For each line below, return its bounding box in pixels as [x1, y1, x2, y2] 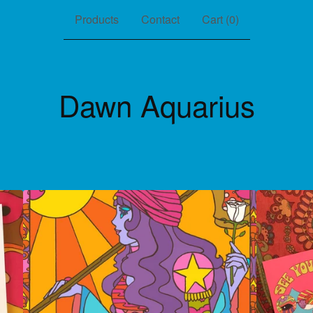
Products [74, 11, 119, 27]
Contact [140, 11, 180, 27]
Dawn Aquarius [58, 84, 255, 126]
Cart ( [201, 11, 229, 27]
